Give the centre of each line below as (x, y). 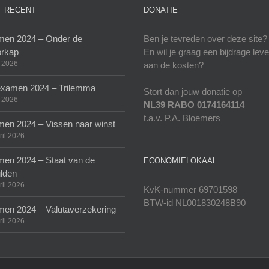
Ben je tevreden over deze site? (205, 39)
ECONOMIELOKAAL (180, 161)
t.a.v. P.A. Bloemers (182, 118)
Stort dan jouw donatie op (193, 92)
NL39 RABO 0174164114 (194, 105)
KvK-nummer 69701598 (190, 189)
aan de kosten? (174, 65)
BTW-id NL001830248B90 (195, 203)
